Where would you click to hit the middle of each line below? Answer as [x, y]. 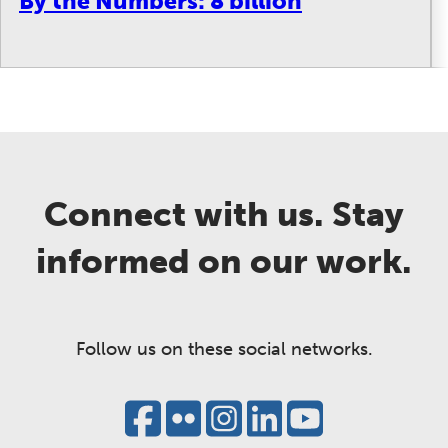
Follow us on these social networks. [224, 349]
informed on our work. [224, 262]
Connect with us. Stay [224, 215]
